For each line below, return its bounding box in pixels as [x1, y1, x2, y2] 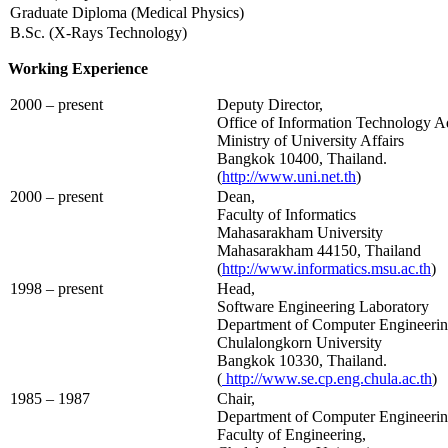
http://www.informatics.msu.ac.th [222, 259, 431, 277]
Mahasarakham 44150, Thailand [217, 241, 421, 259]
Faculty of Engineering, [217, 425, 366, 443]
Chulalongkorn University [217, 333, 382, 351]
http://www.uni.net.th [222, 167, 356, 185]
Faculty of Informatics [217, 205, 356, 223]
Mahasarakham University [217, 223, 383, 241]
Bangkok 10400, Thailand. [217, 149, 387, 167]
